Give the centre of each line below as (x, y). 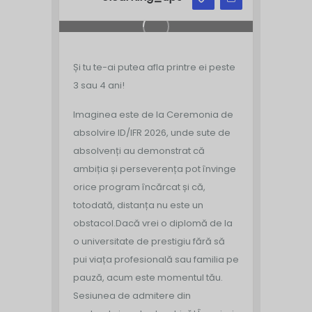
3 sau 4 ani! (99, 85)
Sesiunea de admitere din (132, 295)
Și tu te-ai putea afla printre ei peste (154, 67)
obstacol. (94, 223)
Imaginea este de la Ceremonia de (153, 114)
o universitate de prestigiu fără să (149, 241)
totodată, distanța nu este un (138, 205)
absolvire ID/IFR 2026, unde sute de (152, 132)
